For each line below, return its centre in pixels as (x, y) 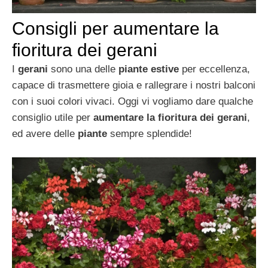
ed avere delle (45, 134)
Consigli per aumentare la (115, 29)
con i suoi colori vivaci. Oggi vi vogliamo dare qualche (133, 102)
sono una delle (83, 69)
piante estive (149, 69)
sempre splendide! (150, 134)
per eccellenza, (214, 69)
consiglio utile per (53, 118)
